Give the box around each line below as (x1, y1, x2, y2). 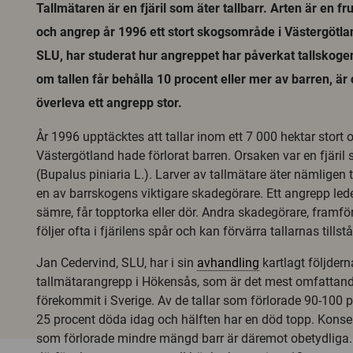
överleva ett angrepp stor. (36, 95, 182, 110)
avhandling (197, 255, 259, 270)
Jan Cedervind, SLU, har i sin (36, 255, 197, 270)
